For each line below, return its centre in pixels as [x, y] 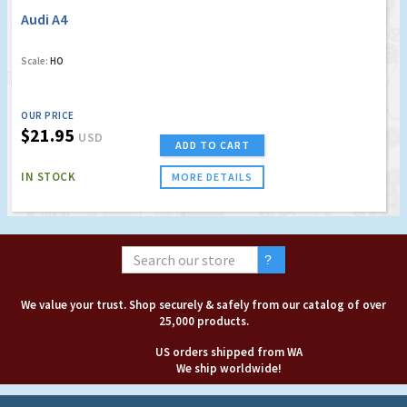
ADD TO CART [212, 145]
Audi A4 [44, 20]
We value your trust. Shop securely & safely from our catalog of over [203, 305]
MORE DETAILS [212, 177]
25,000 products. [203, 322]
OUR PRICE [48, 116]
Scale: [35, 61]
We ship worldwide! [229, 369]
